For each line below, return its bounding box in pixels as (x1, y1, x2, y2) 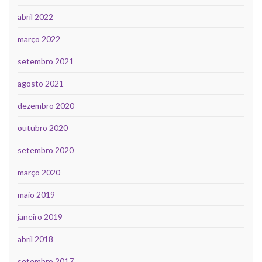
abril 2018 (18, 234, 53, 244)
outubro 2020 (18, 123, 68, 133)
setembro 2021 (18, 56, 74, 67)
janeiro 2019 (18, 212, 63, 222)
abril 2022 (18, 12, 53, 22)
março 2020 (18, 167, 60, 178)
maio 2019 (18, 189, 55, 200)
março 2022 (18, 34, 60, 44)
